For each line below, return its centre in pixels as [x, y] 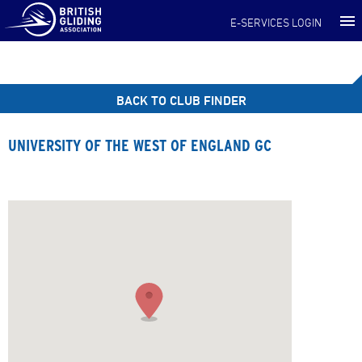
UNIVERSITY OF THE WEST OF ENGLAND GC [140, 145]
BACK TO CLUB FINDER [181, 100]
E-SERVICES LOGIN [276, 22]
